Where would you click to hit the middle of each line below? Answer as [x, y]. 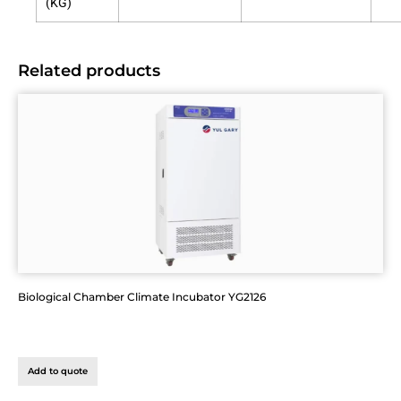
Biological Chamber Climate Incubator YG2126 [142, 296]
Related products [89, 70]
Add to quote [58, 371]
